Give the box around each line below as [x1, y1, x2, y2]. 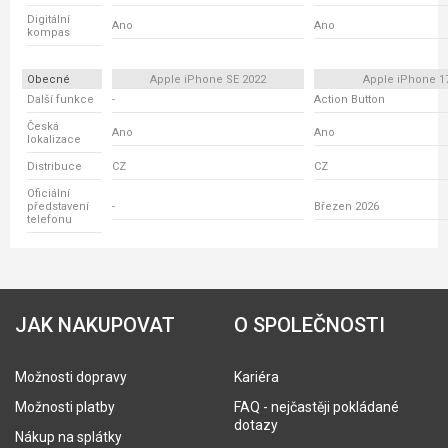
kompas [27, 26, 70, 39]
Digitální [27, 13, 70, 26]
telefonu [27, 213, 72, 226]
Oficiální [27, 187, 70, 200]
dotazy [234, 417, 278, 433]
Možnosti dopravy [15, 369, 127, 385]
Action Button [314, 93, 385, 106]
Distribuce [27, 160, 82, 173]
